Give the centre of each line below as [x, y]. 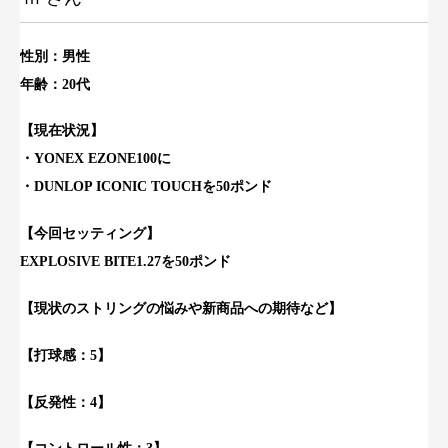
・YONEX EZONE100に [95, 159]
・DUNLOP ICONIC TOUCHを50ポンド [146, 187]
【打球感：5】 [65, 355]
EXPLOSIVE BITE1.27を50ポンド [125, 262]
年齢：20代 [55, 84]
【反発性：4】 [65, 402]
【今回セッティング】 [90, 234]
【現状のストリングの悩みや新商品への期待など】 [181, 308]
